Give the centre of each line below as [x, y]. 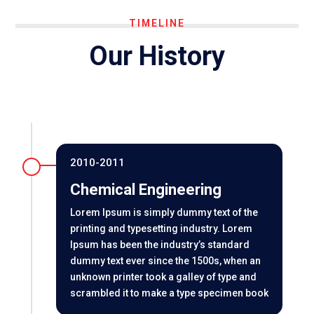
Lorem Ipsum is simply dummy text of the [164, 212]
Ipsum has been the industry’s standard [159, 244]
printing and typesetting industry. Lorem [161, 228]
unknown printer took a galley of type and [163, 277]
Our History [157, 56]
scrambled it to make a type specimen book [169, 293]
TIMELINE [157, 23]
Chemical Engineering [145, 189]
